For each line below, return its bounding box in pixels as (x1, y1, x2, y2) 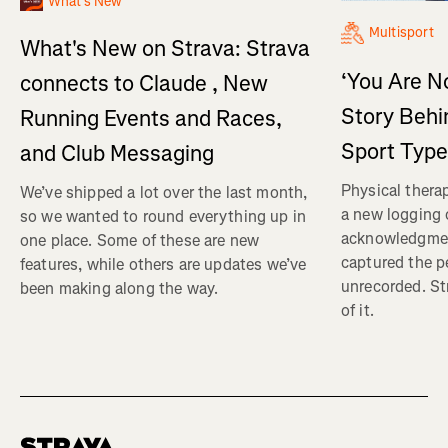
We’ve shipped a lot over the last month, (20, 182, 308, 204)
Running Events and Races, (20, 104, 282, 134)
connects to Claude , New (20, 69, 268, 99)
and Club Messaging (20, 139, 214, 169)
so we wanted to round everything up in (20, 206, 307, 228)
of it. (341, 299, 374, 321)
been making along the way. (20, 278, 219, 300)
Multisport (369, 22, 435, 42)
